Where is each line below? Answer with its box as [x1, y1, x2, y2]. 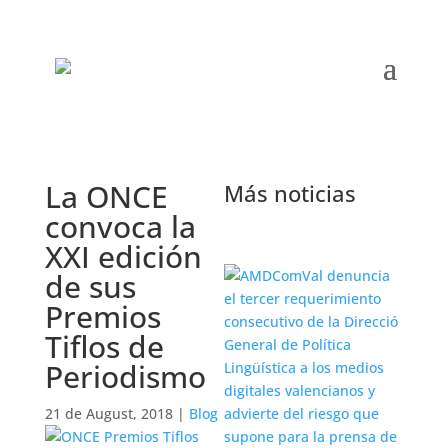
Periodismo [44, 356, 206, 397]
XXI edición [44, 236, 202, 277]
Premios [44, 296, 161, 337]
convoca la [44, 206, 196, 247]
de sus [44, 266, 136, 307]
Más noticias [223, 178, 356, 208]
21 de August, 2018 [44, 404, 173, 423]
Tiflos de [44, 326, 164, 367]
